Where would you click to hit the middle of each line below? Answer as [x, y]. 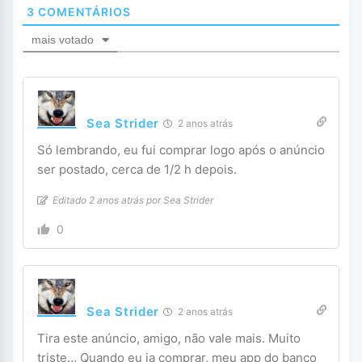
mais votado [63, 40]
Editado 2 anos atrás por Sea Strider [133, 200]
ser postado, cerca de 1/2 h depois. [137, 170]
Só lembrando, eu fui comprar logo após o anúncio [181, 150]
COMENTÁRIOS [83, 12]
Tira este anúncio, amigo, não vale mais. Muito [169, 339]
